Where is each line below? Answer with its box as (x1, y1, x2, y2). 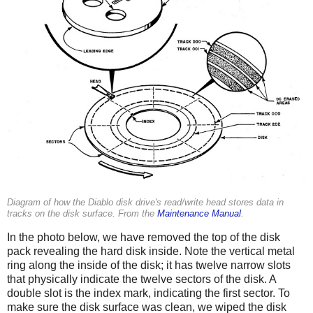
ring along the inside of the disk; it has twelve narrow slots (7, 259, 291, 271)
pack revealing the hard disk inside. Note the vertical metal (7, 245, 295, 257)
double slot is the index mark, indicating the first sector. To (7, 286, 290, 299)
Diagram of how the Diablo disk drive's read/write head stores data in (7, 197, 284, 208)
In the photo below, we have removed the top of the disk (7, 231, 280, 243)
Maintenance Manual (157, 208, 241, 219)
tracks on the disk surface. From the (7, 208, 157, 219)
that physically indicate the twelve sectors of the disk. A (7, 272, 276, 285)
